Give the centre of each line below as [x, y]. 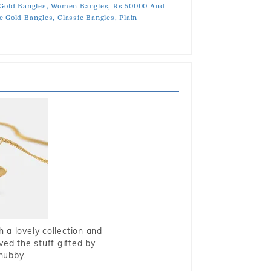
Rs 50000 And [139, 6]
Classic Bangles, [87, 18]
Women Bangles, [81, 6]
